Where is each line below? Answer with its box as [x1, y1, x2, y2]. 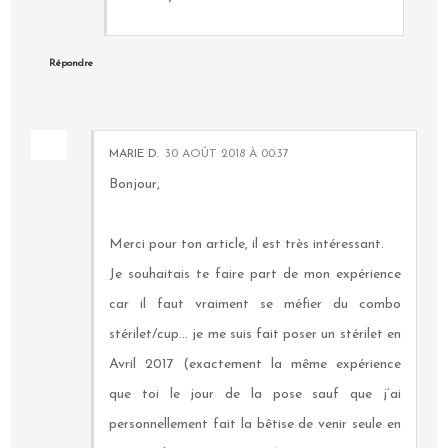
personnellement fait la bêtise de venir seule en [109, 417, 401, 433]
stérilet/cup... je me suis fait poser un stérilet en [109, 327, 401, 343]
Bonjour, [109, 177, 161, 193]
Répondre [49, 57, 94, 69]
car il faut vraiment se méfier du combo [109, 297, 401, 313]
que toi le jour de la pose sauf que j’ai [109, 387, 401, 403]
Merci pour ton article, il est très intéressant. [109, 237, 385, 253]
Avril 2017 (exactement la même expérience [109, 357, 401, 373]
